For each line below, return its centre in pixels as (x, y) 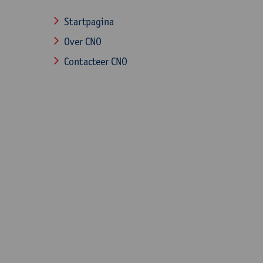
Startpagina (89, 21)
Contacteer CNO (96, 61)
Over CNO (83, 41)
